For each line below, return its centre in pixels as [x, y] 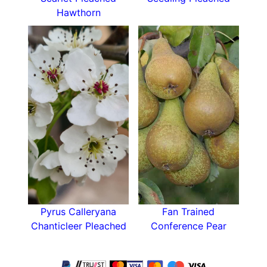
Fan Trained [189, 212]
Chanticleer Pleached [78, 226]
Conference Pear [188, 226]
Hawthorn [78, 13]
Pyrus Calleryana [79, 212]
